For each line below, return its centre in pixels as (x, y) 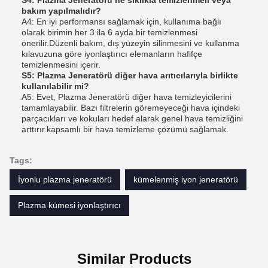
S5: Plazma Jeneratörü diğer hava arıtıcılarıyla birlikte (130, 75)
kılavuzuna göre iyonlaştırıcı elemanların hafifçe (112, 54)
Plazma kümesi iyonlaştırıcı (69, 205)
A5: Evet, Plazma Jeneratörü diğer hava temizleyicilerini (127, 97)
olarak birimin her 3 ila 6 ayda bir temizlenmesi (109, 32)
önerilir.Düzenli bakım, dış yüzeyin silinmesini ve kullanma (130, 43)
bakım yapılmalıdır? (61, 10)
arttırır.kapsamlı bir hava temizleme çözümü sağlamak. (125, 129)
